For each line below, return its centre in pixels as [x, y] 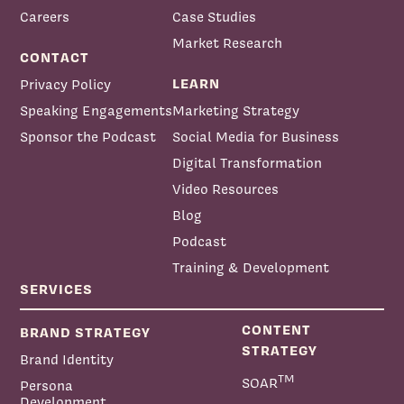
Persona [47, 385]
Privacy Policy [66, 84]
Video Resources [226, 188]
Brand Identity [67, 359]
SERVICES [57, 289]
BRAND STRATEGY [86, 332]
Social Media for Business [256, 136]
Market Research [228, 42]
